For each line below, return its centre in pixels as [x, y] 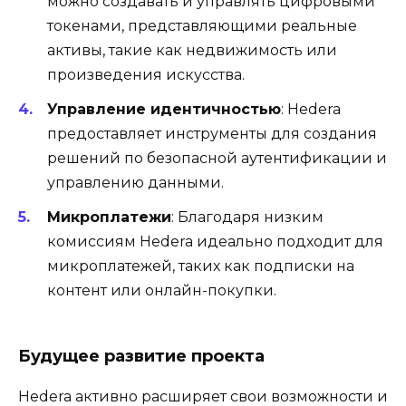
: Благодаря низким [247, 217]
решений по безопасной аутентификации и [217, 158]
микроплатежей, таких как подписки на [201, 266]
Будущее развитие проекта [141, 357]
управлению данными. [135, 182]
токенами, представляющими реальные [202, 25]
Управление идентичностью [164, 109]
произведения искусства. [146, 74]
